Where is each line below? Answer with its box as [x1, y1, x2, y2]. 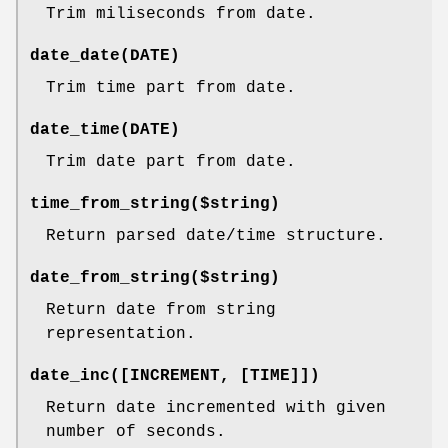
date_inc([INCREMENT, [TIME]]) [30, 367, 320, 386]
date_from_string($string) [30, 269, 280, 288]
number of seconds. [46, 423, 226, 442]
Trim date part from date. [46, 153, 296, 172]
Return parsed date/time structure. [46, 227, 386, 246]
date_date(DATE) [30, 47, 180, 66]
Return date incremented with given [46, 399, 386, 418]
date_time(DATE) [30, 121, 180, 140]
